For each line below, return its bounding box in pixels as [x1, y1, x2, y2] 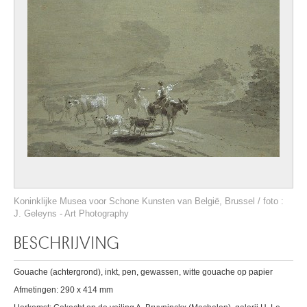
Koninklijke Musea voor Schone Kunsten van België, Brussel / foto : [14, 196, 284, 206]
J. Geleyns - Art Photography [14, 208, 129, 219]
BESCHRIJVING [14, 235, 120, 251]
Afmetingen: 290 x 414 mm [14, 285, 113, 295]
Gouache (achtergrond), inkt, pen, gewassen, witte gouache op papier [14, 267, 273, 277]
